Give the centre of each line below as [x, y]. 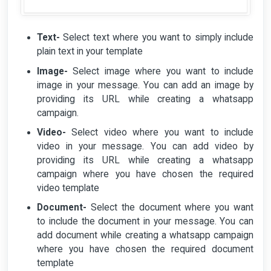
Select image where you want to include [161, 71]
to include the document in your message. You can [145, 222]
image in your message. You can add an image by [145, 85]
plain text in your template [90, 52]
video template [68, 188]
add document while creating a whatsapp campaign [145, 236]
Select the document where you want [170, 208]
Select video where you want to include [160, 133]
